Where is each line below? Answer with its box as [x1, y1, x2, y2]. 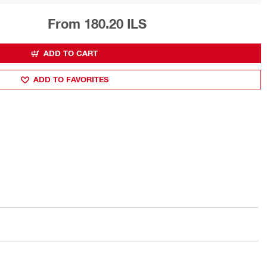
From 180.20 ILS [48, 16, 147, 32]
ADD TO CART [44, 48, 98, 58]
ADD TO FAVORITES [33, 74, 108, 84]
